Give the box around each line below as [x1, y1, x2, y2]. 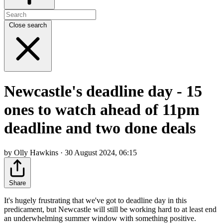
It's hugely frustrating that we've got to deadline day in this [4, 196, 187, 205]
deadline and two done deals [4, 119, 196, 137]
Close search [9, 21, 47, 29]
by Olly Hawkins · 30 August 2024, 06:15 [4, 148, 137, 157]
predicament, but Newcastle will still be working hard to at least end [4, 205, 217, 214]
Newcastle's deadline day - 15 [4, 82, 202, 101]
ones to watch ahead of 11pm [4, 101, 200, 119]
